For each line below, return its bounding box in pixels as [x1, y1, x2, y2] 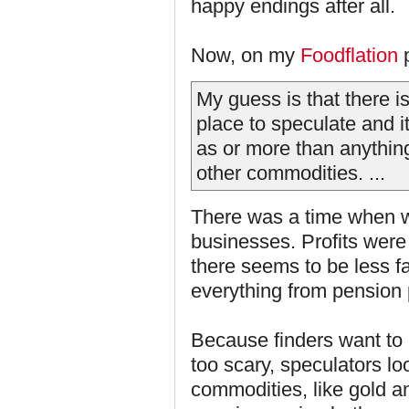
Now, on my [191, 44, 300, 67]
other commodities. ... [196, 162, 385, 184]
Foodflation [300, 44, 398, 67]
